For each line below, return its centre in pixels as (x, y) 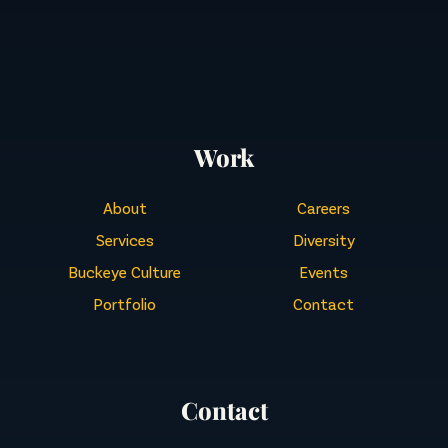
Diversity (323, 240)
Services (124, 240)
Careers (323, 208)
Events (323, 272)
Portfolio (124, 304)
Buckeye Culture (124, 272)
